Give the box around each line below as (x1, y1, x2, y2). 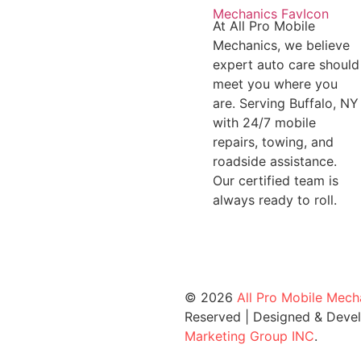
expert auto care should (212, 56, 359, 73)
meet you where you (212, 76, 338, 93)
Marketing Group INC (185, 328, 315, 345)
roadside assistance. (212, 153, 337, 170)
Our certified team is (212, 172, 338, 189)
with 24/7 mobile (212, 114, 316, 131)
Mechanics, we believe (212, 37, 350, 54)
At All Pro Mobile (212, 18, 315, 35)
